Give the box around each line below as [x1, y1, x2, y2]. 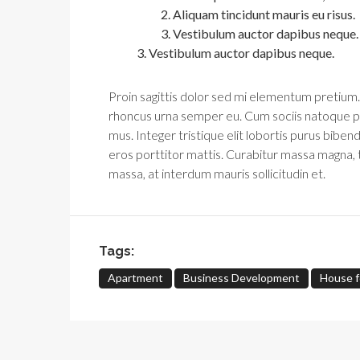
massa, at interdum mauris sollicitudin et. [108, 166, 325, 181]
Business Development [183, 271, 300, 284]
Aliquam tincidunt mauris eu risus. [173, 6, 355, 22]
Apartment [108, 271, 163, 284]
